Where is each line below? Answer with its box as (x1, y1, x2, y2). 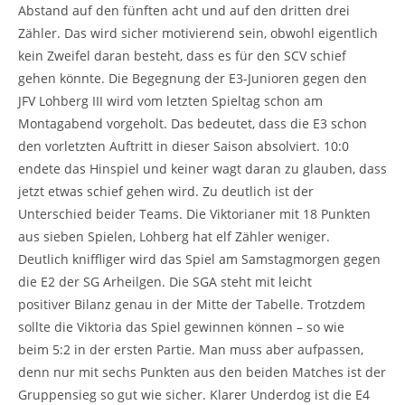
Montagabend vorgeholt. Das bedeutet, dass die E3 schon (18, 114, 367, 132)
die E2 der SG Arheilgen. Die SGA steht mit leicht (18, 272, 312, 290)
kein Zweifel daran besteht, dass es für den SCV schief (18, 46, 346, 64)
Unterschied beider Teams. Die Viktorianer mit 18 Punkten (18, 204, 371, 222)
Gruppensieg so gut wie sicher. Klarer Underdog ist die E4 (18, 385, 370, 403)
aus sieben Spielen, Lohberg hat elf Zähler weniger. (18, 227, 330, 245)
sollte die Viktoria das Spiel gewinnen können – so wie (18, 317, 344, 335)
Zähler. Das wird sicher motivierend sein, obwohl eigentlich (18, 24, 378, 42)
